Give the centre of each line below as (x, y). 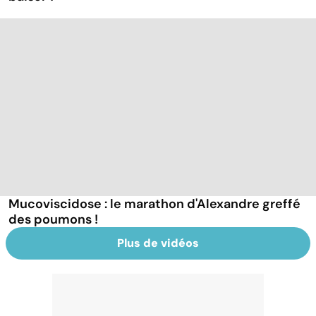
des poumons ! (53, 219)
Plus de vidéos (158, 243)
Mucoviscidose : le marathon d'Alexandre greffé (154, 203)
